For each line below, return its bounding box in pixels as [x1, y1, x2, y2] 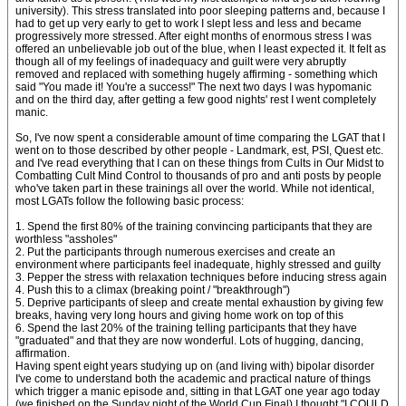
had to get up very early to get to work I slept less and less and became [15, 17, 362, 30]
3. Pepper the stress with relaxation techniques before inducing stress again [15, 271, 387, 284]
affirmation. [15, 347, 70, 360]
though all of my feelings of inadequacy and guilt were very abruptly [15, 55, 346, 68]
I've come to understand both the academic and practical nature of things [15, 372, 371, 385]
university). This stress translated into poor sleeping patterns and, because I [15, 5, 385, 17]
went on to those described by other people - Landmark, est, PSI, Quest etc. [15, 144, 383, 157]
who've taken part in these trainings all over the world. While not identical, [15, 182, 374, 195]
